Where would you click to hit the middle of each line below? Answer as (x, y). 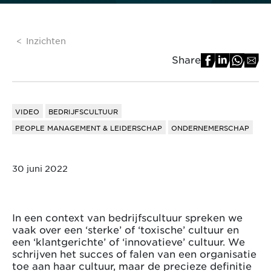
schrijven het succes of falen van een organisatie (134, 253)
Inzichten (46, 40)
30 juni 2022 (40, 168)
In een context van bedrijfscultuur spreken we (127, 217)
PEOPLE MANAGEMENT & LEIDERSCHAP (89, 127)
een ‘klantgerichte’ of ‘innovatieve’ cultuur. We (129, 241)
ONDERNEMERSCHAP (211, 127)
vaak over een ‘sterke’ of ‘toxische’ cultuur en (126, 229)
